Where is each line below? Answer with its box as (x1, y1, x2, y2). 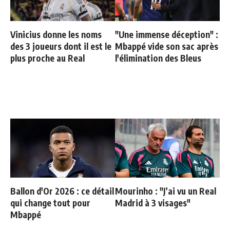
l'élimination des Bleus (115, 52, 201, 64)
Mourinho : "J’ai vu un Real (115, 185, 216, 197)
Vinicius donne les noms (10, 28, 102, 40)
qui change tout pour (10, 197, 90, 208)
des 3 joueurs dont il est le (10, 40, 111, 52)
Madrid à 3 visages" (115, 197, 190, 208)
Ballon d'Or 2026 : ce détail (10, 185, 114, 197)
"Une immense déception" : (115, 28, 218, 40)
